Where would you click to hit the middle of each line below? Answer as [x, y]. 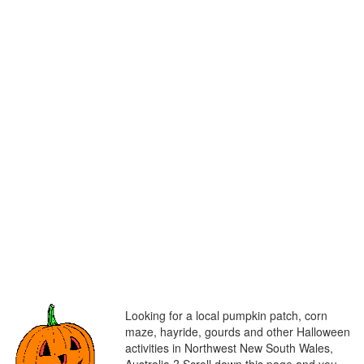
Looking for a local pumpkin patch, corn [226, 315]
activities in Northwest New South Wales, [229, 348]
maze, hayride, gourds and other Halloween [238, 331]
